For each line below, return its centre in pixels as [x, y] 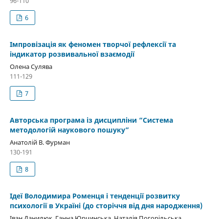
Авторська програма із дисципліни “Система [91, 120]
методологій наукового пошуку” [69, 130]
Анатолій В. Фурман [40, 142]
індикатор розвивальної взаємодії [72, 54]
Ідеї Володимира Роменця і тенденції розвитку [95, 196]
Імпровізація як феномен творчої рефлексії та [93, 44]
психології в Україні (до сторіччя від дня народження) [106, 205]
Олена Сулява [31, 66]
